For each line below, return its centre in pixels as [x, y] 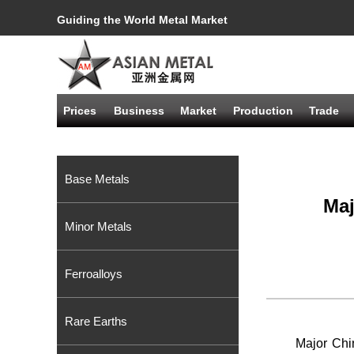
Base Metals [97, 179]
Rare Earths [96, 321]
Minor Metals [98, 226]
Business [139, 111]
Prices [80, 111]
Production [263, 111]
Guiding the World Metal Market [142, 20]
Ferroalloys [94, 274]
